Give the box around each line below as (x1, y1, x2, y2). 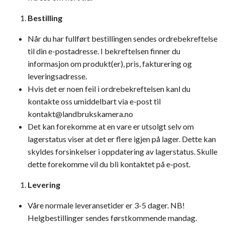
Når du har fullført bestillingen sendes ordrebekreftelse (28, 34, 217, 43)
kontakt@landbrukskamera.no (28, 109, 133, 119)
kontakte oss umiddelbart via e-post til (28, 96, 161, 106)
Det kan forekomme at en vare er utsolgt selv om (28, 122, 194, 131)
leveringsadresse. (28, 71, 87, 81)
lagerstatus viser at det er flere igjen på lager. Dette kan (28, 134, 216, 144)
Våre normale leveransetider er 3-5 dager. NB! (28, 200, 185, 210)
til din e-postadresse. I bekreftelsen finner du (28, 46, 180, 56)
